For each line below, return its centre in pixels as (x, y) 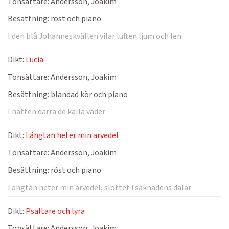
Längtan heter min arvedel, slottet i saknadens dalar (99, 188)
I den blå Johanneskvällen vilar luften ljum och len (95, 36)
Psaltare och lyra (55, 211)
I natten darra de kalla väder (56, 112)
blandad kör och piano (88, 95)
